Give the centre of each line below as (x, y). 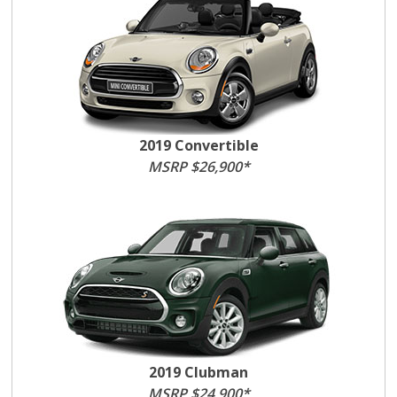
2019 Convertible (198, 145)
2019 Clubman (198, 372)
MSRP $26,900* (198, 167)
